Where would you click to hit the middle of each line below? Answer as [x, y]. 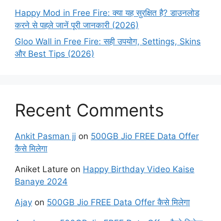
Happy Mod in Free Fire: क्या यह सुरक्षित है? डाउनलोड [107, 13]
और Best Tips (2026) [55, 54]
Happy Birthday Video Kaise [139, 169]
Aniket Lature [41, 169]
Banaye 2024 [41, 182]
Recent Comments [89, 110]
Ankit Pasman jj [45, 136]
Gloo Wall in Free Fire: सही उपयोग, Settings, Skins [108, 42]
